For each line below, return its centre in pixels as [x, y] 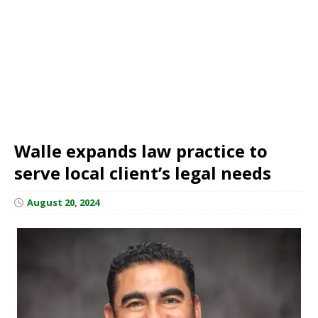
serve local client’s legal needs [143, 172]
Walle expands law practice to [141, 150]
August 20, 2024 [63, 202]
